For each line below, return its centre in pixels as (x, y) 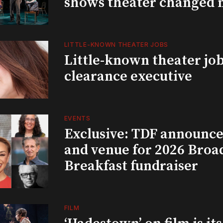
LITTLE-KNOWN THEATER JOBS (116, 44)
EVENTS (77, 118)
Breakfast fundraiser (131, 166)
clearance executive (128, 76)
